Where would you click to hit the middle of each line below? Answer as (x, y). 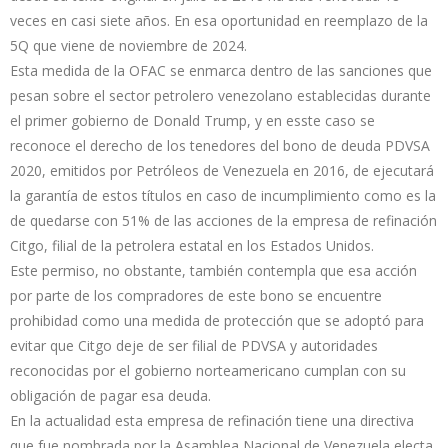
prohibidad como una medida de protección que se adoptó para (217, 320)
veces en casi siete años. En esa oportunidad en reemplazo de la (219, 20)
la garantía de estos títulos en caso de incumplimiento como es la (223, 195)
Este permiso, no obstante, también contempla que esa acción (213, 270)
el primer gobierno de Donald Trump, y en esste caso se (192, 120)
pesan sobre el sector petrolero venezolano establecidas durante (220, 95)
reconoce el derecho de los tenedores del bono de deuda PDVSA (220, 145)
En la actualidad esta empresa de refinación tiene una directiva (212, 420)
